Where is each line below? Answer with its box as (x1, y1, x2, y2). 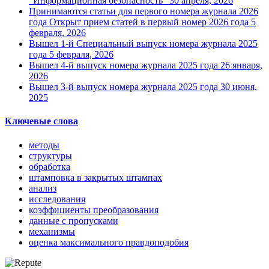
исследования (29, 193, 85, 204)
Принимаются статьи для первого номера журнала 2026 (29, 6, 258, 17)
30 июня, (220, 82, 257, 92)
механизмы (29, 226, 75, 237)
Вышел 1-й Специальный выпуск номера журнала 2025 (29, 38, 258, 49)
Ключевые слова (5, 116, 78, 127)
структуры (29, 150, 72, 161)
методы (29, 139, 59, 150)
